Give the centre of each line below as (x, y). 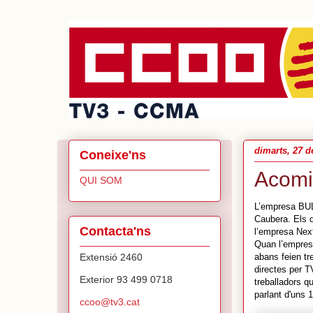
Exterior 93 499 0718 (126, 279)
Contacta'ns (115, 231)
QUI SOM (101, 180)
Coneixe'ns (113, 155)
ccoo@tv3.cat (110, 301)
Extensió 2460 (111, 257)
